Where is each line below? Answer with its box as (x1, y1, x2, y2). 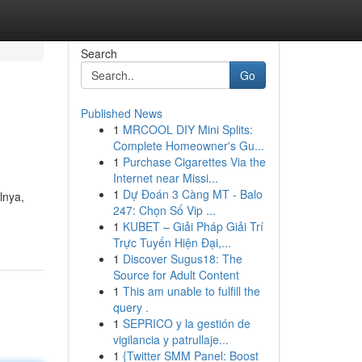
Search (80, 45, 117, 61)
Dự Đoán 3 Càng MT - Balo (122, 186, 263, 202)
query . (112, 299, 149, 315)
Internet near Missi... (112, 170, 218, 186)
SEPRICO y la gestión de (122, 315, 250, 331)
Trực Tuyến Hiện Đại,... (112, 234, 231, 250)
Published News (80, 105, 162, 121)
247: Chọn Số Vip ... (112, 202, 216, 218)
